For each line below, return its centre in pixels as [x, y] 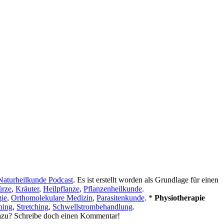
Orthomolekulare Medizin [52, 197]
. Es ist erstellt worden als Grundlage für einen [146, 179]
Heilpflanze [61, 188]
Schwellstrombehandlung [92, 206]
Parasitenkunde [120, 197]
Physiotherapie [180, 197]
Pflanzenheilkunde [113, 188]
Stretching [32, 206]
